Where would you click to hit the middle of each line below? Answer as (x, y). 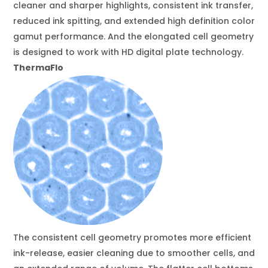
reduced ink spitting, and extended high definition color (134, 21)
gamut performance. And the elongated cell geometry (133, 36)
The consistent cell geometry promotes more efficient (132, 237)
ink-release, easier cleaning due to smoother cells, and (134, 253)
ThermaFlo (38, 68)
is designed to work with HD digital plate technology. (128, 52)
